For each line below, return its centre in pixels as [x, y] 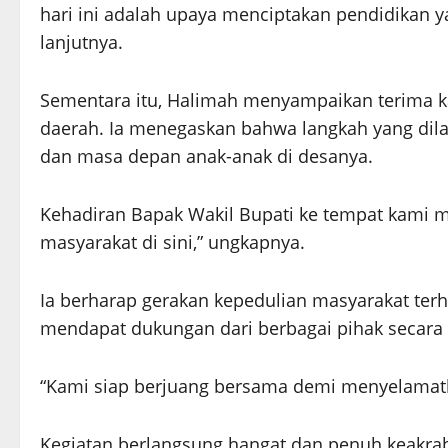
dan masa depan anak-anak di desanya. [206, 156]
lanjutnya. [81, 42]
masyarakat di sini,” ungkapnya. [172, 242]
